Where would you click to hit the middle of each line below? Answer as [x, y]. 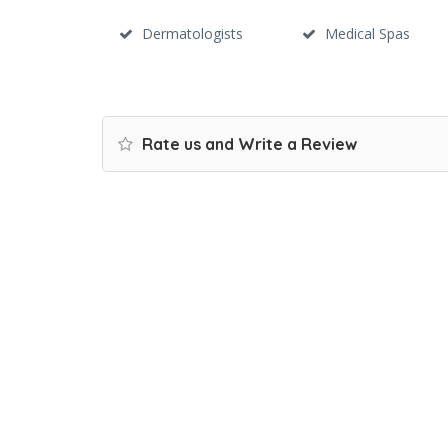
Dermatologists [192, 33]
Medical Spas [367, 33]
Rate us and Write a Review [247, 144]
